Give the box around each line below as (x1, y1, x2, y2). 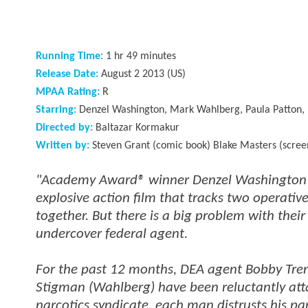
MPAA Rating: (36, 87, 100, 98)
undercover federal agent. (36, 227, 188, 242)
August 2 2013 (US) (98, 69, 186, 80)
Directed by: (36, 122, 93, 134)
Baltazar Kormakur (93, 122, 179, 134)
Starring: (36, 104, 76, 116)
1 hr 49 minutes (103, 51, 176, 63)
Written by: (36, 140, 89, 152)
